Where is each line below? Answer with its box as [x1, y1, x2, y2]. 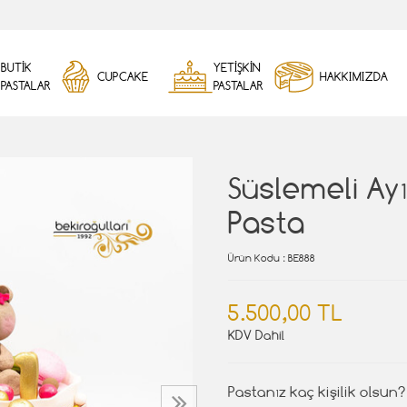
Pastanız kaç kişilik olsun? [228, 383, 405, 401]
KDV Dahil [228, 327, 284, 342]
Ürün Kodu [228, 252, 280, 264]
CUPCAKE [97, 69, 148, 84]
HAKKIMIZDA [320, 69, 388, 84]
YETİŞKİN [213, 60, 261, 74]
